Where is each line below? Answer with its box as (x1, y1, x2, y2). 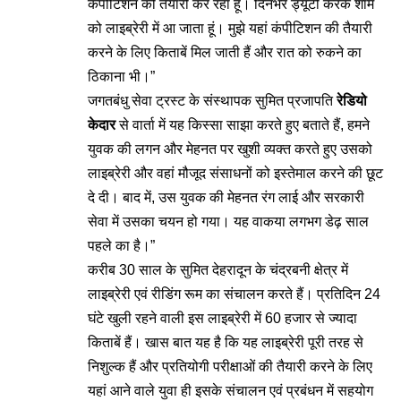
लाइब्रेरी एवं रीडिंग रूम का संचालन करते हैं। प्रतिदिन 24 (88, 286, 380, 302)
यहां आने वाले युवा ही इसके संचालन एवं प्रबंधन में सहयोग (88, 383, 373, 398)
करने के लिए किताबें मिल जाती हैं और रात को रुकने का (88, 45, 362, 60)
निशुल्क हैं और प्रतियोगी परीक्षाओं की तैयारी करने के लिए (88, 359, 372, 374)
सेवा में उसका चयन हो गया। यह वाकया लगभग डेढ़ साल (88, 214, 369, 229)
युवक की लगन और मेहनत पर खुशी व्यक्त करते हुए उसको (88, 141, 372, 157)
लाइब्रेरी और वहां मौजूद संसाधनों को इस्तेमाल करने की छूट (88, 166, 383, 181)
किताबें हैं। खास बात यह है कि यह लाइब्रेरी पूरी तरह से (88, 335, 363, 350)
